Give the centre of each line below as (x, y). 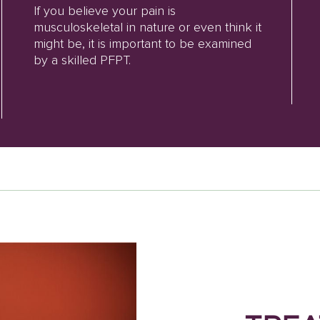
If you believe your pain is (104, 11)
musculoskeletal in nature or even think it (147, 27)
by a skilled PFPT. (82, 60)
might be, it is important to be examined (142, 44)
